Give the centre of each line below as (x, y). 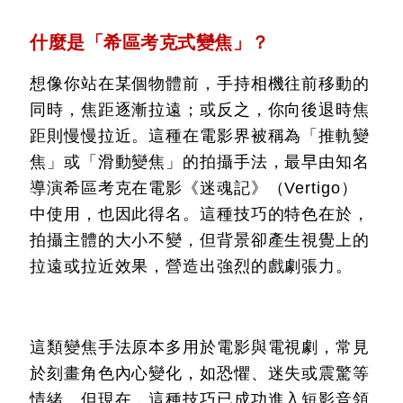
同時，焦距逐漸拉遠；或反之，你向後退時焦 (200, 110)
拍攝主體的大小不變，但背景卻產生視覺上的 (200, 240)
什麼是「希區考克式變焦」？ (150, 42)
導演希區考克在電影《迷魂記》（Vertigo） (194, 188)
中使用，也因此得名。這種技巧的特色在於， (200, 214)
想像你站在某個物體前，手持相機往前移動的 (200, 84)
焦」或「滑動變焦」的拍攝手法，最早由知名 (200, 162)
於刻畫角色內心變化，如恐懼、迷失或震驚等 (200, 373)
